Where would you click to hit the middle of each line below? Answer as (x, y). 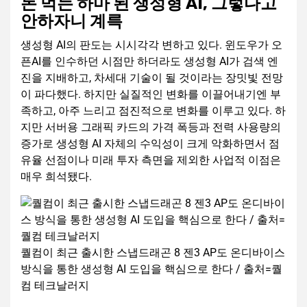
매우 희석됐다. (56, 177)
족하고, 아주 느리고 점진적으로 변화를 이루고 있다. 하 (153, 111)
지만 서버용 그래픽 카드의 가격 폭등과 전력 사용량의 (151, 127)
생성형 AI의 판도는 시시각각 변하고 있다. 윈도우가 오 (151, 45)
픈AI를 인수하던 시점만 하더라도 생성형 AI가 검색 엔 (149, 62)
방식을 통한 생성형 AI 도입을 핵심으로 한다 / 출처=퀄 (151, 269)
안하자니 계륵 (72, 22)
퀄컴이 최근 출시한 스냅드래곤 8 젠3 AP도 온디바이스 (153, 253)
